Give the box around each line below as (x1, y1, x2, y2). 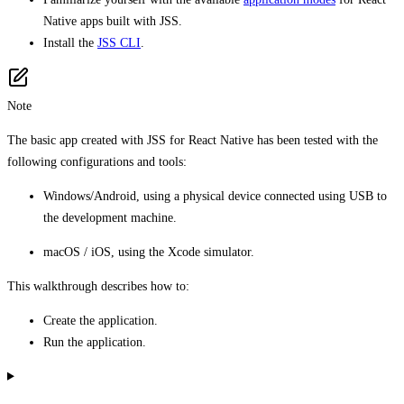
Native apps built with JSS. (43, 14, 182, 28)
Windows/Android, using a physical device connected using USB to (43, 188, 387, 203)
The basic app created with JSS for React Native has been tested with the (7, 133, 378, 147)
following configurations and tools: (7, 154, 187, 169)
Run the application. (43, 335, 146, 349)
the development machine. (43, 210, 177, 225)
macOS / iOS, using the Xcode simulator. (43, 244, 254, 259)
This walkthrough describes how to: (7, 279, 189, 293)
